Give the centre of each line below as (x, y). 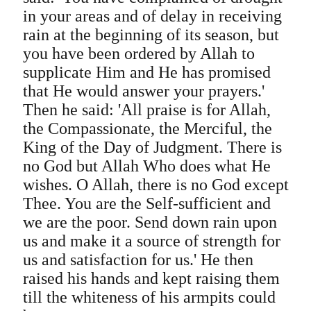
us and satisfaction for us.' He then (138, 260)
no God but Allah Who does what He (146, 166)
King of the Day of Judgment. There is (152, 147)
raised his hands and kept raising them (151, 278)
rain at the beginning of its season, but (151, 35)
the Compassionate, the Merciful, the (147, 128)
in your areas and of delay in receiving (152, 16)
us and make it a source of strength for (151, 241)
